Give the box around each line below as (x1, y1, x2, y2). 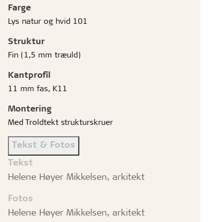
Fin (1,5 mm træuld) (8, 49, 81, 59)
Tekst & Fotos (12, 138, 76, 150)
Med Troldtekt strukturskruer (8, 116, 113, 127)
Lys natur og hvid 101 (8, 15, 88, 26)
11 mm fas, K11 (8, 82, 68, 93)
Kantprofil (8, 68, 51, 80)
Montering (8, 102, 52, 113)
